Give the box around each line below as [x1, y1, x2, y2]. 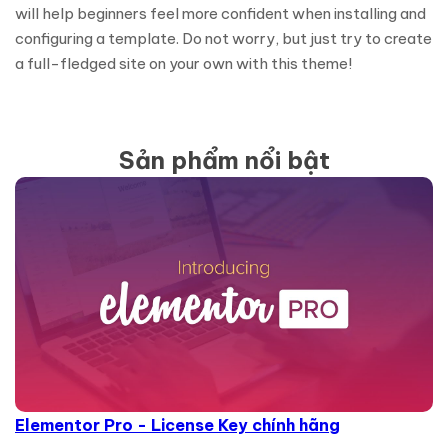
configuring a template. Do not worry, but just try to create [15, 29, 432, 48]
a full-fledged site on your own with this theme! [15, 54, 352, 73]
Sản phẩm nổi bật [118, 145, 330, 175]
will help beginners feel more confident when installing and [15, 4, 426, 23]
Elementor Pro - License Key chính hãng [15, 415, 340, 436]
